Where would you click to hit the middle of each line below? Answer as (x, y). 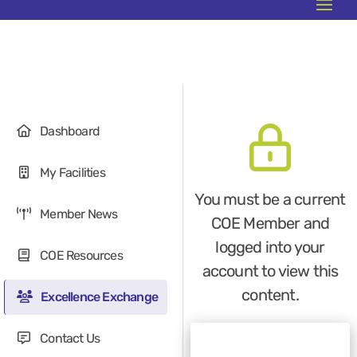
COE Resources (80, 255)
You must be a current (270, 200)
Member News (78, 214)
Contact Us (69, 338)
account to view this (270, 271)
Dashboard (69, 131)
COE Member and (270, 224)
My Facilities (71, 172)
